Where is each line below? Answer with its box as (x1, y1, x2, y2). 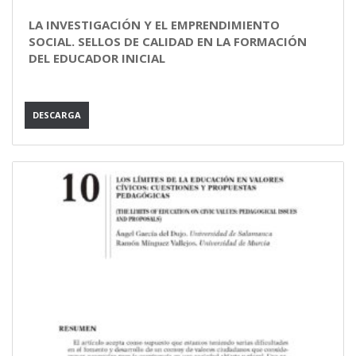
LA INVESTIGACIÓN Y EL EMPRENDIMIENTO (29, 17, 280, 33)
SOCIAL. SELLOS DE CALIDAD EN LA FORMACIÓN (29, 33, 307, 49)
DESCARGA (33, 109, 81, 121)
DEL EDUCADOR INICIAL (29, 50, 165, 66)
